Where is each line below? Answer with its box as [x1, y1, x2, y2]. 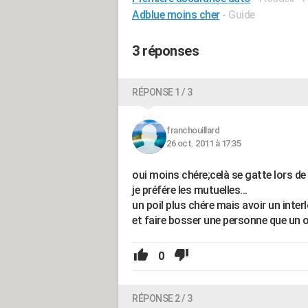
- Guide [222, 8, 255, 21]
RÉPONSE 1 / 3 [132, 87, 192, 98]
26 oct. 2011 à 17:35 [166, 138, 241, 148]
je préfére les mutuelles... [132, 184, 247, 197]
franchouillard [166, 125, 219, 135]
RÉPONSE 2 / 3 [132, 293, 192, 304]
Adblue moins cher [132, 8, 220, 21]
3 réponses [132, 43, 199, 59]
